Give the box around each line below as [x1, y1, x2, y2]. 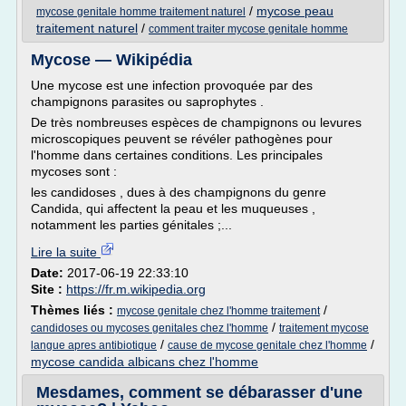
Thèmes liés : [31, 303, 117, 317]
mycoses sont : [31, 164, 117, 179]
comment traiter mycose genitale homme [149, 23, 348, 35]
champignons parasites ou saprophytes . [31, 94, 264, 109]
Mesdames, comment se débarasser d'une [36, 383, 362, 401]
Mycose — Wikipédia [31, 51, 192, 69]
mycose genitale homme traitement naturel [36, 5, 246, 18]
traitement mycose [279, 322, 369, 334]
